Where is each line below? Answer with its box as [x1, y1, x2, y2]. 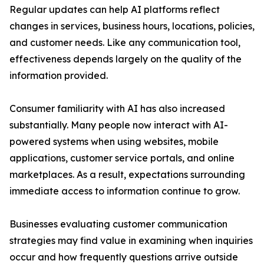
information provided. [9, 70, 108, 81]
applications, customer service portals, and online [9, 152, 235, 164]
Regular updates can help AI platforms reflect [9, 4, 220, 15]
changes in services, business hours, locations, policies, [9, 20, 255, 32]
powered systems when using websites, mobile [9, 136, 219, 147]
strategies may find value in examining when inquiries [9, 235, 253, 246]
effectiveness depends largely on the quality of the [9, 53, 242, 65]
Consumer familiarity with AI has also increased [9, 103, 225, 114]
